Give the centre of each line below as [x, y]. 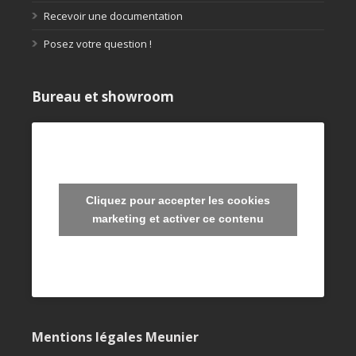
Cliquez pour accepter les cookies [178, 201]
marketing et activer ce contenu [178, 219]
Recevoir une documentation [113, 16]
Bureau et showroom [103, 97]
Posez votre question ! [98, 44]
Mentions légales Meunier [115, 337]
